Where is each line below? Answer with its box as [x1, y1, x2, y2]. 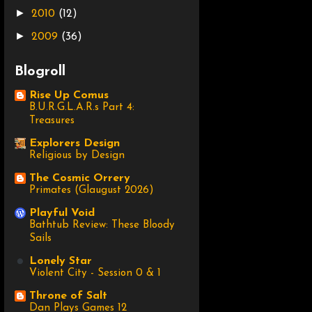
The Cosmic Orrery [29, 173, 130, 185]
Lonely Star [29, 256, 92, 267]
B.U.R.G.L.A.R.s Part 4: [29, 102, 134, 114]
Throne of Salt [29, 290, 107, 302]
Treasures [29, 116, 75, 127]
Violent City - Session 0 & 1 [29, 268, 161, 279]
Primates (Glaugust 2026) [29, 185, 154, 196]
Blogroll [15, 65, 65, 79]
